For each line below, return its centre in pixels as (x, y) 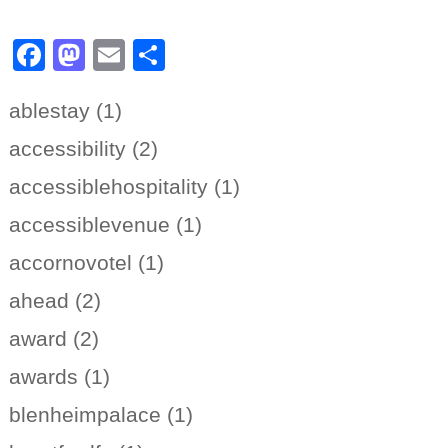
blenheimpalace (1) (100, 415)
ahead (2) (54, 301)
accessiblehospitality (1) (124, 187)
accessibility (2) (83, 149)
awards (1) (59, 377)
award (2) (53, 339)
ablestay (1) (65, 111)
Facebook (115, 55)
